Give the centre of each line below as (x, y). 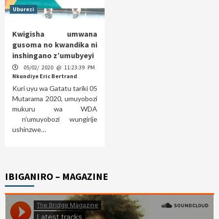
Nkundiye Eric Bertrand (45, 76)
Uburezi (23, 9)
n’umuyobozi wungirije (55, 119)
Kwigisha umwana (55, 33)
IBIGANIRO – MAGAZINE (56, 176)
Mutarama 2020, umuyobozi (55, 98)
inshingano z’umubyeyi (53, 55)
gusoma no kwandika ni (55, 44)
